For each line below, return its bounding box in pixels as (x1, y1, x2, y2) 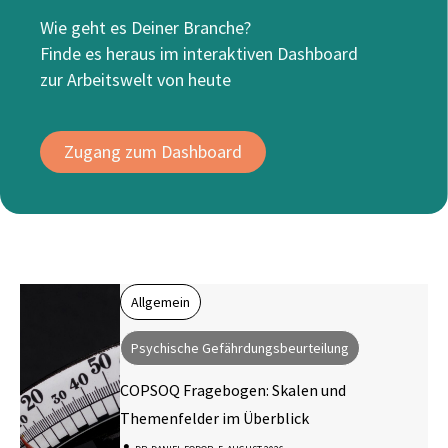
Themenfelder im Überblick (120, 408, 309, 428)
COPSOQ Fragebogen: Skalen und (120, 380, 346, 400)
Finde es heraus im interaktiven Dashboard (40, 42, 358, 65)
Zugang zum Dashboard (64, 140, 242, 163)
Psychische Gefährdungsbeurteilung (131, 339, 349, 357)
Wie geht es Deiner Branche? (40, 16, 251, 39)
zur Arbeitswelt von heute (40, 68, 231, 91)
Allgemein (131, 293, 190, 311)
